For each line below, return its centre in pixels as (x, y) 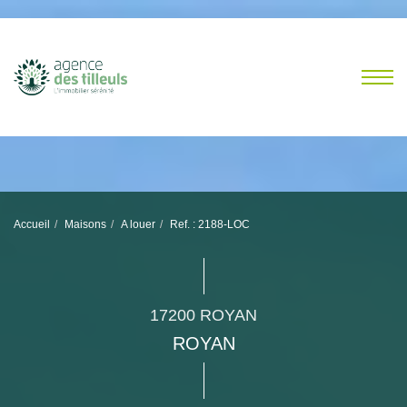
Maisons (85, 224)
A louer (138, 224)
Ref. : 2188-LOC (210, 224)
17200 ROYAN (203, 315)
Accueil (32, 224)
